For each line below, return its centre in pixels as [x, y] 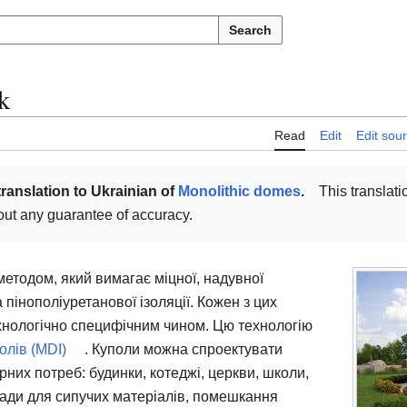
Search [250, 30]
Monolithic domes [239, 192]
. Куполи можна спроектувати [182, 350]
